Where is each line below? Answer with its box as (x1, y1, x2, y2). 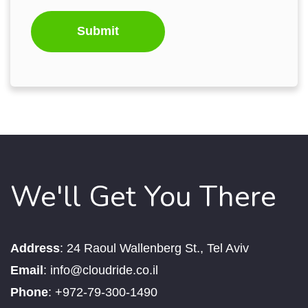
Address (10, 241, 60, 255)
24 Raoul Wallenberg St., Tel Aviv (67, 241, 252, 255)
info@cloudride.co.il (50, 263, 158, 277)
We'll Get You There (10, 177, 276, 217)
